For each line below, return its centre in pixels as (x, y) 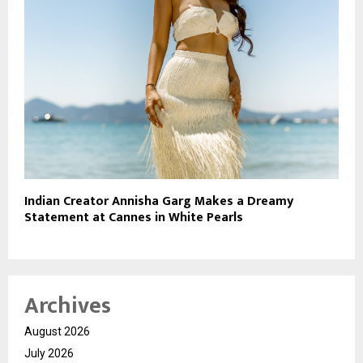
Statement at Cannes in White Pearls (134, 218)
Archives (68, 306)
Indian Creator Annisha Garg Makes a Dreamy (159, 202)
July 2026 (49, 354)
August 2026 (57, 332)
